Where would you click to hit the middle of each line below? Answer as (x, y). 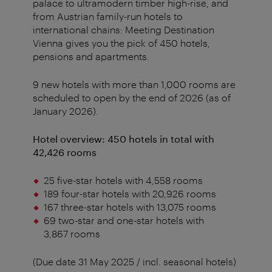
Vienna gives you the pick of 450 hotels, (121, 42)
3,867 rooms (72, 233)
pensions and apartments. (91, 56)
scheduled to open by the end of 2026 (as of (132, 97)
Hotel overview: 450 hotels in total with (124, 138)
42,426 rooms (65, 152)
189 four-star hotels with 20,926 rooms (130, 193)
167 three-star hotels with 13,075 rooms (130, 206)
